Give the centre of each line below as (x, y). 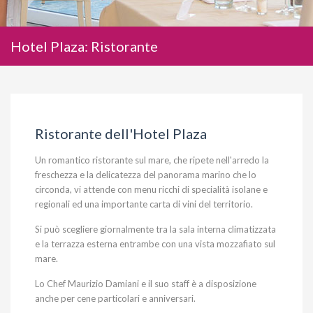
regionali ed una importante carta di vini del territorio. (144, 204)
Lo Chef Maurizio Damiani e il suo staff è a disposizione (146, 284)
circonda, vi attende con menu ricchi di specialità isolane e (151, 189)
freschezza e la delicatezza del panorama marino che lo (146, 175)
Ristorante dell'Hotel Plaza (121, 133)
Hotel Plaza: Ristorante (84, 46)
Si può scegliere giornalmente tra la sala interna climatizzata (155, 229)
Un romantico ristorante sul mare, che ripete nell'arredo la (152, 160)
